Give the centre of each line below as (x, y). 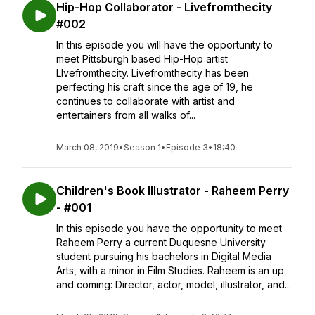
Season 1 (142, 147)
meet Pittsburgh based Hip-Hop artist (142, 59)
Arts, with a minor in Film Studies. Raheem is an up (170, 270)
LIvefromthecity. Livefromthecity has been (153, 73)
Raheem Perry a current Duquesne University (161, 242)
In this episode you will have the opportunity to (165, 45)
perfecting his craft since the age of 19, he (155, 87)
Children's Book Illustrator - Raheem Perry (173, 191)
